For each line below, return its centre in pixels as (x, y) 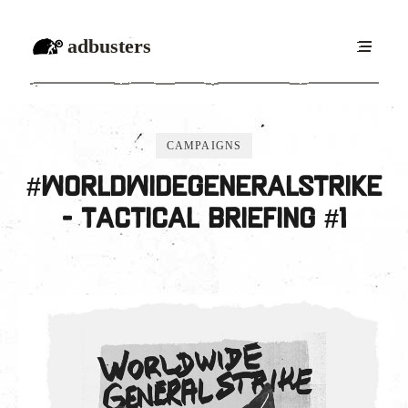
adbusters (109, 46)
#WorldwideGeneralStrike (204, 189)
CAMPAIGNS (204, 146)
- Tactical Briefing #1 (204, 221)
